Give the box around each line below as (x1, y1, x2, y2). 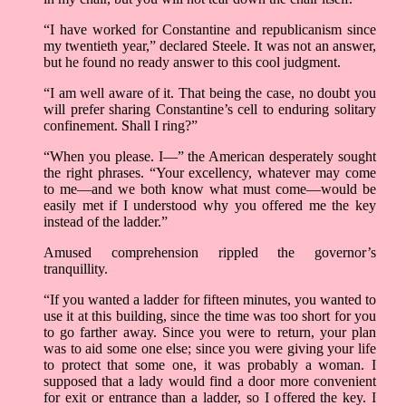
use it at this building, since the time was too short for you (43, 308, 376, 324)
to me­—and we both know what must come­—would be (43, 181, 376, 198)
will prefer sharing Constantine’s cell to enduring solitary (43, 101, 376, 118)
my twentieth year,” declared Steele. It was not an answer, (43, 38, 376, 54)
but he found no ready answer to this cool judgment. (43, 54, 341, 71)
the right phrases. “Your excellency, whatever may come (43, 165, 376, 181)
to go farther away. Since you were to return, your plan (43, 324, 376, 341)
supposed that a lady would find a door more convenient (43, 373, 376, 390)
